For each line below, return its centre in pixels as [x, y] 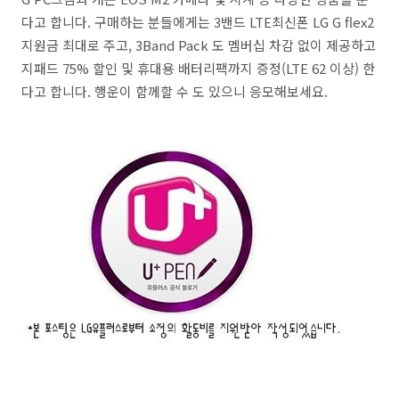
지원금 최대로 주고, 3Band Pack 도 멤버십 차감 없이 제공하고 [199, 45]
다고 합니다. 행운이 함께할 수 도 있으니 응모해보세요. [175, 92]
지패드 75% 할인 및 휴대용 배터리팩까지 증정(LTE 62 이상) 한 [198, 69]
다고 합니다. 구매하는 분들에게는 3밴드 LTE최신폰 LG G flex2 [198, 22]
